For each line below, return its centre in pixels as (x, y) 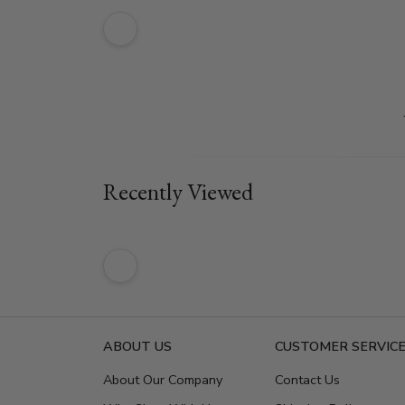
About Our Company (163, 379)
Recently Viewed (178, 191)
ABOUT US (137, 346)
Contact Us (307, 379)
